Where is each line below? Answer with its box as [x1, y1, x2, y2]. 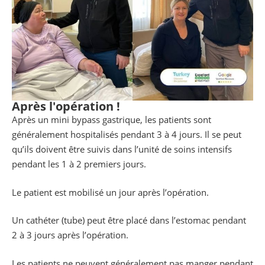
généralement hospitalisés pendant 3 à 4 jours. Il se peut [12, 128, 241, 141]
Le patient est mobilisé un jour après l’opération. [12, 186, 209, 198]
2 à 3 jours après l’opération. [12, 229, 128, 241]
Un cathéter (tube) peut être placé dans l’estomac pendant [12, 214, 246, 227]
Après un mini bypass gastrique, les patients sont [12, 114, 211, 126]
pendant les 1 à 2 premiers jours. [12, 158, 146, 170]
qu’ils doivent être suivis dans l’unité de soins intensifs [12, 143, 232, 156]
